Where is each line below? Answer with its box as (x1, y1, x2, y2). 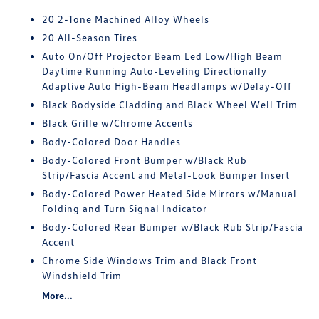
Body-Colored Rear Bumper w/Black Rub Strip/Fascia (42, 221, 304, 233)
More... (42, 289, 73, 301)
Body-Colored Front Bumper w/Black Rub (42, 154, 248, 166)
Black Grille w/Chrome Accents (42, 117, 194, 129)
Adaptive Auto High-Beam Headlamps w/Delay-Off (42, 80, 293, 92)
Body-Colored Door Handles (42, 135, 182, 147)
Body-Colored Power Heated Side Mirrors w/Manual (42, 187, 298, 199)
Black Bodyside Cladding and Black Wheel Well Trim (42, 98, 298, 110)
